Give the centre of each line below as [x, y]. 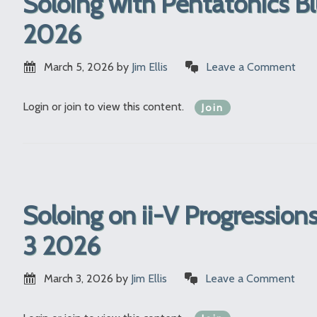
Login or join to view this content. [105, 107]
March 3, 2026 [79, 278]
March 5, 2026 [79, 67]
